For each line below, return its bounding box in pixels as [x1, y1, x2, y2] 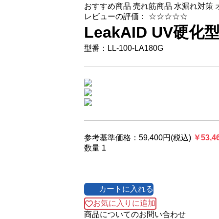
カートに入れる [99, 184, 153, 193]
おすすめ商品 [84, 2, 131, 10]
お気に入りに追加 [93, 199, 155, 207]
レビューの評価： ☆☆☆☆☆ [84, 12, 188, 21]
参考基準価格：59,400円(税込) [84, 133, 191, 142]
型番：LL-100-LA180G [84, 44, 163, 52]
